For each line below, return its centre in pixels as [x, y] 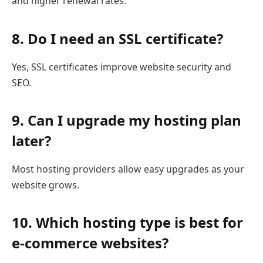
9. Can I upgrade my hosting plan [127, 120]
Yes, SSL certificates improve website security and [122, 67]
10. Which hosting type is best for [127, 222]
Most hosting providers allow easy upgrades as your [128, 169]
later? [31, 140]
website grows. [45, 185]
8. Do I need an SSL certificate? [117, 38]
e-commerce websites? [90, 242]
